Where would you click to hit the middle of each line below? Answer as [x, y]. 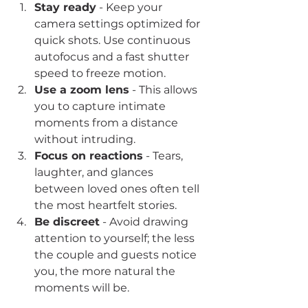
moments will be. [82, 287]
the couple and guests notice [117, 254]
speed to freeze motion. [100, 73]
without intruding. [85, 139]
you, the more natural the [106, 271]
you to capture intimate [101, 106]
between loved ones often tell [118, 188]
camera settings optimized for [119, 23]
